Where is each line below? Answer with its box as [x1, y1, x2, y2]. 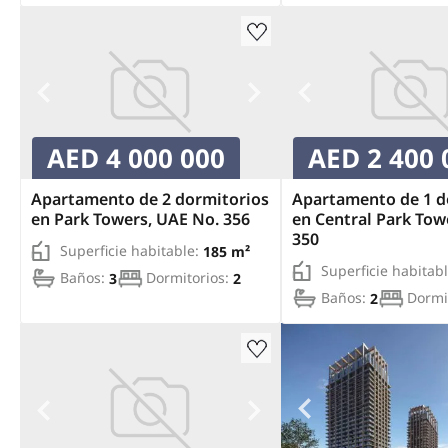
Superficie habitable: [60, 241, 199, 261]
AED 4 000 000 [47, 140, 225, 177]
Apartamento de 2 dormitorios [31, 188, 269, 211]
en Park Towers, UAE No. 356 [31, 208, 250, 231]
